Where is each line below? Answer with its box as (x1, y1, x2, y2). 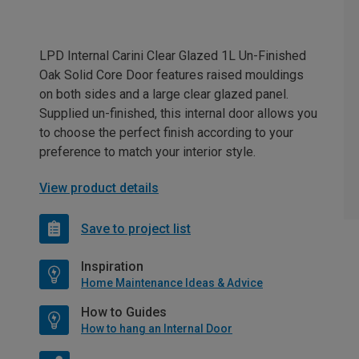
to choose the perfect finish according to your (39, 125, 293, 141)
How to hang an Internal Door (81, 322, 232, 336)
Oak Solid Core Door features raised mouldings (39, 67, 304, 83)
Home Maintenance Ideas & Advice (81, 276, 263, 290)
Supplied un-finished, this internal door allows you (39, 106, 317, 122)
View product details (39, 180, 159, 196)
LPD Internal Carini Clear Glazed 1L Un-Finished (39, 48, 306, 64)
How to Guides (81, 305, 167, 321)
